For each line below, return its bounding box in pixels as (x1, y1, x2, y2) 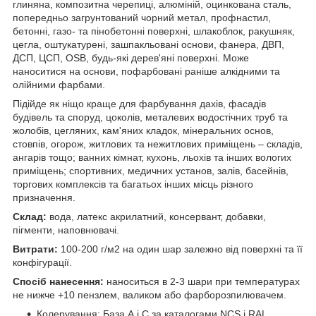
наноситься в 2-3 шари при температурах (104, 276, 300, 288)
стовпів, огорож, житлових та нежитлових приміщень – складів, (13, 138, 303, 150)
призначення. (13, 192, 75, 204)
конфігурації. (13, 257, 72, 269)
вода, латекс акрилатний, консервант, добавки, (47, 211, 266, 223)
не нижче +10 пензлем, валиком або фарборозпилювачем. (13, 289, 286, 301)
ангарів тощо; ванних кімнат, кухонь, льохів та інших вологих (13, 152, 291, 164)
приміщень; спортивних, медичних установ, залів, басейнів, (13, 165, 288, 177)
